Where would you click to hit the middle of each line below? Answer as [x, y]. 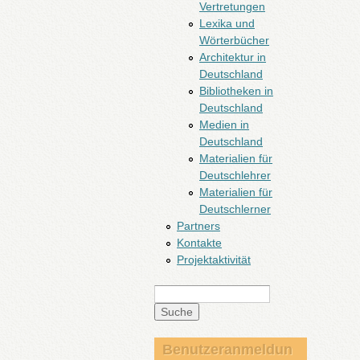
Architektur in [233, 57]
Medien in [224, 125]
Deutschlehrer [235, 175]
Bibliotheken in [236, 91]
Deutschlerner [235, 209]
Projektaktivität [214, 260]
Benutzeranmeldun [227, 350]
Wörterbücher [234, 40]
